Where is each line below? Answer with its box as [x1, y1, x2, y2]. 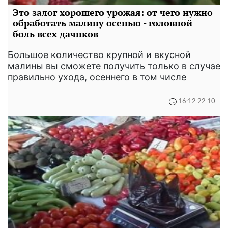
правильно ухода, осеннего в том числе [8, 71, 186, 82]
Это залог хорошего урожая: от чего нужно [13, 6, 213, 18]
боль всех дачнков [13, 27, 98, 40]
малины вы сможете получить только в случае [8, 60, 220, 71]
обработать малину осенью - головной [13, 16, 192, 29]
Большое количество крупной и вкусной [8, 49, 191, 60]
